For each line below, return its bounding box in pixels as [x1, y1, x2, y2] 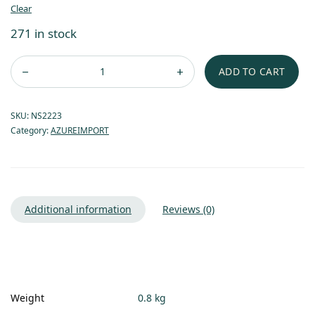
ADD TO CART [219, 64, 285, 78]
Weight [11, 290, 44, 304]
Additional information [25, 202, 131, 216]
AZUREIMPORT [51, 124, 109, 136]
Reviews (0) [162, 202, 214, 216]
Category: [11, 124, 51, 136]
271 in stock [11, 25, 77, 41]
